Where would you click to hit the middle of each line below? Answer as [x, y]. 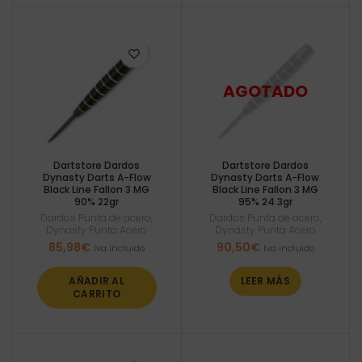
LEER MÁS [265, 280]
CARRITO [97, 293]
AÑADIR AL [97, 280]
